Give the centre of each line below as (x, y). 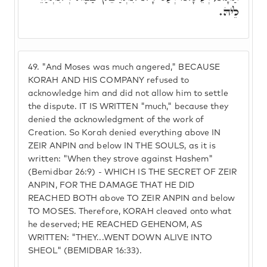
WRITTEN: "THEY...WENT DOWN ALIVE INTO (120, 238)
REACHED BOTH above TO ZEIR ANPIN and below (132, 198)
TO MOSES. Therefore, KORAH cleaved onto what (130, 212)
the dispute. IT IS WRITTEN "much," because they (128, 107)
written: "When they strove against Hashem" (121, 159)
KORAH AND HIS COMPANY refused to (109, 80)
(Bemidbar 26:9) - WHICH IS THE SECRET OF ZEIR (133, 172)
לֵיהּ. (229, 11)
